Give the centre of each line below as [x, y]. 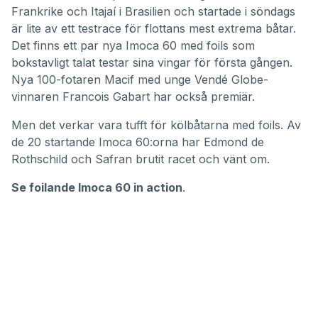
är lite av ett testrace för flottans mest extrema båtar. [154, 29]
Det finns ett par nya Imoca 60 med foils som [133, 46]
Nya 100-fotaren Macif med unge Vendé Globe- [140, 80]
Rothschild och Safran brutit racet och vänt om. [141, 159]
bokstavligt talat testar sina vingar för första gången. [152, 63]
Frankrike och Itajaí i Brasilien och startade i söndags [153, 12]
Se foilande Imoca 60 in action [97, 188]
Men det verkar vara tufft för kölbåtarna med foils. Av [156, 125]
